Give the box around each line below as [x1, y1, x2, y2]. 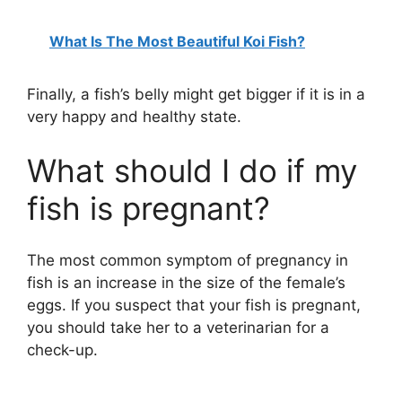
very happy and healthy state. [27, 108, 241, 127]
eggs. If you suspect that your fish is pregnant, [27, 296, 361, 315]
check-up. [27, 341, 98, 360]
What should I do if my [27, 151, 357, 189]
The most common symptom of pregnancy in [27, 251, 348, 270]
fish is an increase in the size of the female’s [27, 274, 345, 293]
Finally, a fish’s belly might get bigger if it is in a [27, 85, 365, 104]
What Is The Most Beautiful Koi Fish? [49, 32, 305, 51]
